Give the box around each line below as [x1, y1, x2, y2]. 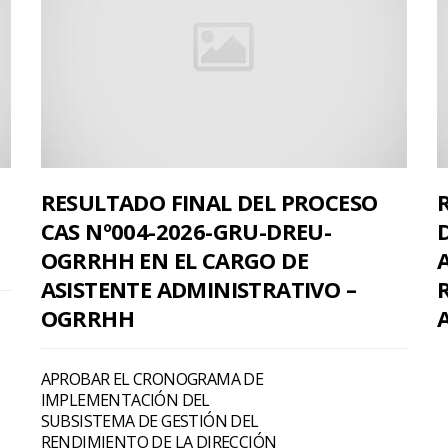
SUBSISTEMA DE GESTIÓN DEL [40, 409, 259, 432]
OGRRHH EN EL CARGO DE [40, 244, 309, 275]
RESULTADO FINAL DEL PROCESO [40, 186, 378, 217]
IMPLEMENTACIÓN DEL [40, 388, 210, 411]
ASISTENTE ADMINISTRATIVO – [40, 273, 357, 304]
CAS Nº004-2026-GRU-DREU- [40, 215, 332, 246]
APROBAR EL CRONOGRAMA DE [40, 367, 264, 390]
